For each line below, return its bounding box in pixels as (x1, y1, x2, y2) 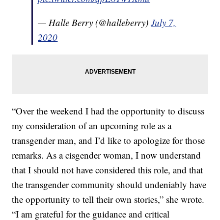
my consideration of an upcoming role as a (12, 119, 172, 132)
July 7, (151, 16, 176, 29)
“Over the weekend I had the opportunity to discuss (12, 105, 205, 117)
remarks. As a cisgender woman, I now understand (12, 149, 201, 162)
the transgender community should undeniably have (12, 178, 207, 191)
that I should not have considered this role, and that (12, 164, 203, 176)
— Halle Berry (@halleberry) (38, 16, 151, 29)
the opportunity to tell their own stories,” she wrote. (12, 193, 205, 206)
